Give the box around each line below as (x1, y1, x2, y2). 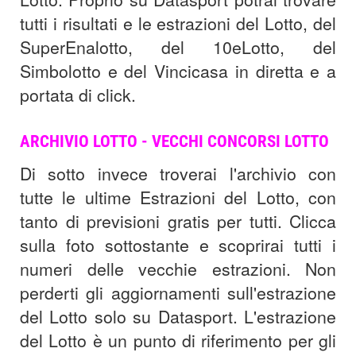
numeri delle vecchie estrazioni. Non (20, 257, 336, 281)
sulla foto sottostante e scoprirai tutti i (20, 233, 336, 257)
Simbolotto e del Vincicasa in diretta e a (20, 59, 336, 83)
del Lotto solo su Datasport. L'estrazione (20, 304, 336, 329)
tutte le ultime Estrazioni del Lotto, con (20, 185, 336, 210)
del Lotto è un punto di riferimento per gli (20, 328, 336, 353)
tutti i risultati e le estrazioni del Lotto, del (20, 11, 336, 36)
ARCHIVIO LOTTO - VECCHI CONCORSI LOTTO (20, 131, 329, 152)
